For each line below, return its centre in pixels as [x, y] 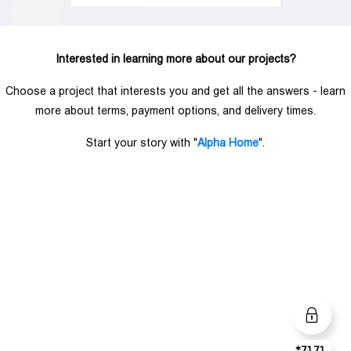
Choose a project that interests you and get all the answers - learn [175, 90]
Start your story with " [142, 142]
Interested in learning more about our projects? [175, 58]
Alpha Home [228, 142]
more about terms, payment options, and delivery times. [175, 110]
